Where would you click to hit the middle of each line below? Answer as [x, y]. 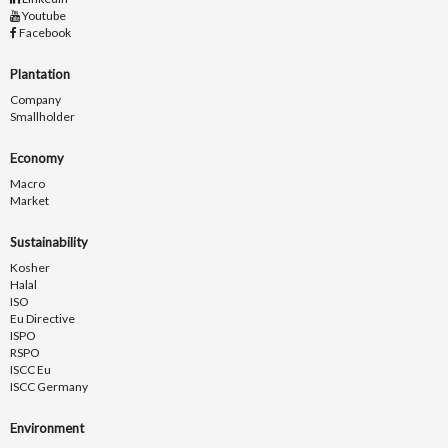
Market [29, 201]
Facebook [44, 33]
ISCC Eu [30, 370]
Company [35, 100]
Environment [47, 428]
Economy [37, 158]
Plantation [40, 74]
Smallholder [42, 117]
